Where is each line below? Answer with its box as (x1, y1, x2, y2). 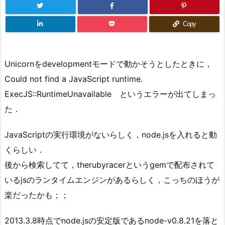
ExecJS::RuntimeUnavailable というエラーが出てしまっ (5, 89, 216, 99)
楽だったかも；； (5, 189, 69, 200)
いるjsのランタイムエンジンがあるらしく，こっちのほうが (5, 174, 219, 185)
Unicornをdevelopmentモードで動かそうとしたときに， (5, 59, 212, 69)
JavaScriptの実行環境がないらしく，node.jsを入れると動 (5, 129, 217, 140)
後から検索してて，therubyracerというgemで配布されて (5, 159, 214, 170)
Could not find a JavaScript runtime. (5, 74, 143, 84)
